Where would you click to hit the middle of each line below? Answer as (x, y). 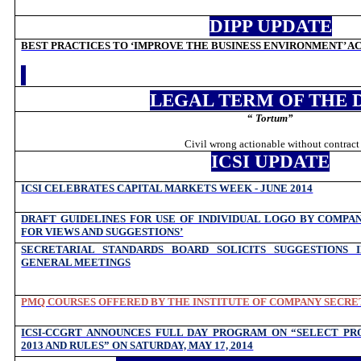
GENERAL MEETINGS (76, 262)
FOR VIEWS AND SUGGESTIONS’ (102, 232)
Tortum (272, 118)
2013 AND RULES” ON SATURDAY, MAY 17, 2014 (137, 345)
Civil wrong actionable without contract (272, 144)
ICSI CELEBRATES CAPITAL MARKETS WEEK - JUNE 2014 (167, 188)
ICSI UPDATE (271, 162)
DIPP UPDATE (270, 26)
